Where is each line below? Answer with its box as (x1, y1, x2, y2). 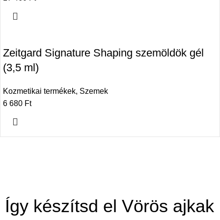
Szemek (80, 87, 108, 96)
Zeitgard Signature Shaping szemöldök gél (3, 47, 204, 59)
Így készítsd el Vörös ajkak (5, 196, 214, 217)
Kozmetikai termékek (3, 87, 76, 96)
